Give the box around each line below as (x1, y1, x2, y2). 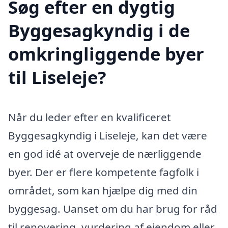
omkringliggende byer (8, 42, 204, 66)
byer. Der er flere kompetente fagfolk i (8, 165, 199, 180)
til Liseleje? (8, 65, 106, 90)
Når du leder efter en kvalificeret (8, 110, 171, 125)
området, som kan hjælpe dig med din (8, 183, 197, 198)
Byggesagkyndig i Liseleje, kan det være (8, 128, 207, 143)
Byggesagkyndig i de (8, 18, 190, 43)
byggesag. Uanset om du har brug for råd (8, 202, 217, 216)
